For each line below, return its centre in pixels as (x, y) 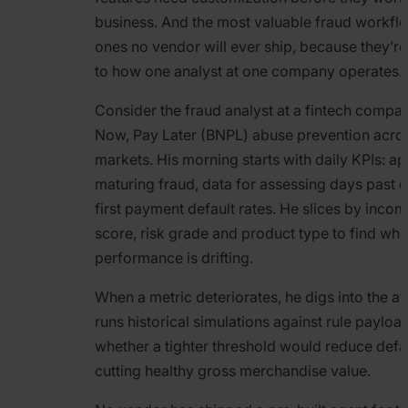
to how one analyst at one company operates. (249, 71)
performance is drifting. (174, 258)
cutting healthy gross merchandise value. (233, 371)
